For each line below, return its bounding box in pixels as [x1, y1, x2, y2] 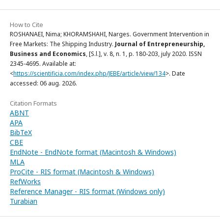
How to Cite [10, 20, 43, 29]
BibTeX [10, 128, 32, 137]
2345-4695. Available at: [10, 59, 76, 68]
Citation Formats [10, 99, 57, 108]
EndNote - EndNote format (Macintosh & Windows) [10, 147, 176, 157]
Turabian [10, 196, 37, 206]
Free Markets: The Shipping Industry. [10, 40, 115, 48]
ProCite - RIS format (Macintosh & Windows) [10, 167, 154, 176]
